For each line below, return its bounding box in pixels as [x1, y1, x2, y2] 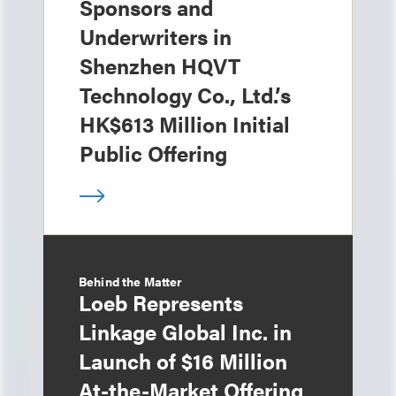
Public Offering [80, 138, 227, 168]
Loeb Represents [79, 287, 243, 317]
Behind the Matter [79, 272, 183, 290]
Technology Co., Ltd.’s [80, 80, 291, 110]
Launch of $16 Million [79, 346, 287, 376]
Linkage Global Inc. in [79, 316, 292, 346]
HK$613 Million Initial [80, 109, 290, 139]
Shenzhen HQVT [80, 50, 240, 80]
